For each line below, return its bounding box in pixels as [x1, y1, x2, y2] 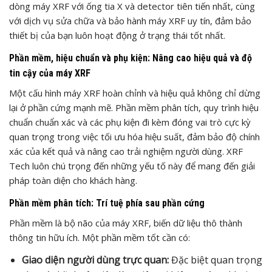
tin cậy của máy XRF [9, 67, 90, 79]
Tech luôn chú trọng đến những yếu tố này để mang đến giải [9, 159, 255, 172]
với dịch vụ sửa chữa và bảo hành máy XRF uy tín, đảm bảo [9, 14, 251, 27]
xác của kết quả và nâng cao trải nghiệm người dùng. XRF [9, 144, 243, 157]
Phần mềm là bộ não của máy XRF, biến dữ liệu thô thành [9, 216, 242, 229]
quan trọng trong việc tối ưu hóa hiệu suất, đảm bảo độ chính [9, 130, 260, 143]
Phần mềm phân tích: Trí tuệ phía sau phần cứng [9, 197, 205, 209]
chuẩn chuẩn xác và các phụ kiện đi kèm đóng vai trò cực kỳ [9, 115, 251, 128]
